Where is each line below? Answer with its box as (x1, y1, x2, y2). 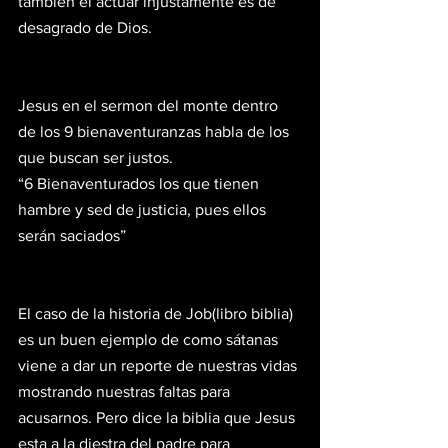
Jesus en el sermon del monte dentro (18, 96, 282, 114)
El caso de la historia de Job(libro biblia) (18, 304, 297, 322)
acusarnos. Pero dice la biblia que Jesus (18, 408, 299, 426)
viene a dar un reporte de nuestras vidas (18, 356, 301, 374)
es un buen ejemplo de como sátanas (18, 330, 282, 348)
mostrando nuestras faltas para (18, 382, 234, 400)
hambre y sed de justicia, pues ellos (18, 200, 270, 218)
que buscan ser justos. (18, 148, 173, 166)
